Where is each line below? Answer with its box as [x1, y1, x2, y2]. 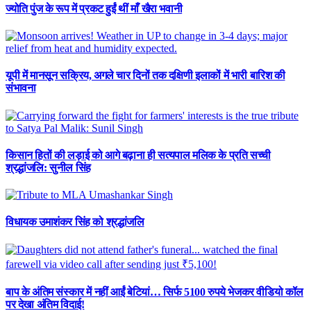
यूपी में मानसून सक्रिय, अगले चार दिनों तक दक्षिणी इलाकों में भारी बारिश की [6, 69, 285, 82]
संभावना [6, 82, 36, 94]
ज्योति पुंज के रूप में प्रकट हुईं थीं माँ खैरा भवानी [6, 2, 183, 15]
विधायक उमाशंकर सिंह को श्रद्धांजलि [6, 216, 144, 228]
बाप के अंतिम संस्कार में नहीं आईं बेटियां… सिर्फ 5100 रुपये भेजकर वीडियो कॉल [6, 285, 303, 298]
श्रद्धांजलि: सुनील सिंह [6, 161, 91, 174]
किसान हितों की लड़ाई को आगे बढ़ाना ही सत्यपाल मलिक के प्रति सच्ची [6, 149, 271, 161]
